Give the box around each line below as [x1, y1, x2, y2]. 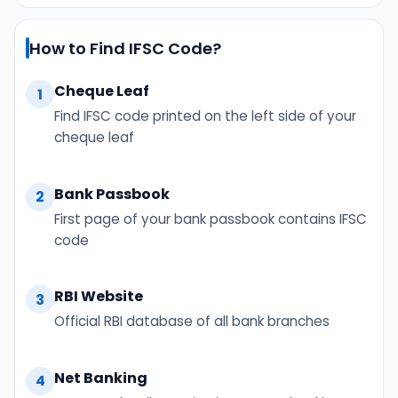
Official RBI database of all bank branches [54, 312, 330, 331]
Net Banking [54, 367, 147, 388]
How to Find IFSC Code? [29, 36, 221, 60]
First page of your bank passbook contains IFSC [54, 209, 367, 228]
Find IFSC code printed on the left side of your [54, 107, 356, 126]
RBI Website [54, 286, 143, 307]
